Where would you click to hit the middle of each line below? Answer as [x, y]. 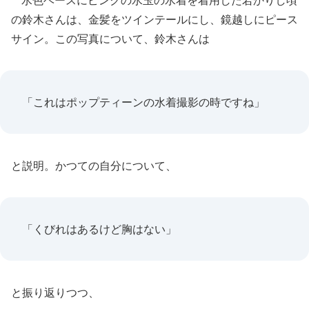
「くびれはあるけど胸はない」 [99, 229]
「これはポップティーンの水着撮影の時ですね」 [143, 102]
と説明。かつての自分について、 [94, 166]
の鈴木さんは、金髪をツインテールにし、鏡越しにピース [154, 19]
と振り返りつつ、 [55, 292]
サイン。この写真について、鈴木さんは [110, 39]
